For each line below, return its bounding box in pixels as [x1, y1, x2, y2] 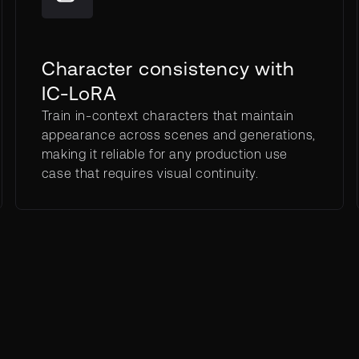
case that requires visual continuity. [41, 165, 259, 181]
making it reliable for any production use [41, 146, 288, 162]
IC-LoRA [41, 82, 117, 105]
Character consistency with [41, 57, 295, 80]
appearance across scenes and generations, [41, 127, 317, 143]
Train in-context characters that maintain [41, 107, 295, 123]
